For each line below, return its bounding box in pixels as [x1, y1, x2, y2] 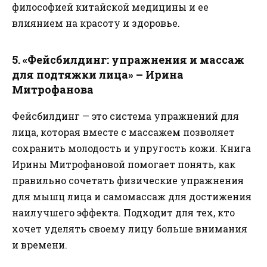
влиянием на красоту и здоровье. [12, 17, 180, 30]
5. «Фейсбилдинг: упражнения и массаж [12, 52, 244, 67]
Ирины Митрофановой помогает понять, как [12, 158, 235, 171]
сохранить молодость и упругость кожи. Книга [12, 142, 251, 155]
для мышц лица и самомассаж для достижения [12, 190, 252, 203]
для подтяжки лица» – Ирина [12, 67, 184, 82]
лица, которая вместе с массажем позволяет [12, 126, 235, 139]
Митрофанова [12, 82, 94, 97]
